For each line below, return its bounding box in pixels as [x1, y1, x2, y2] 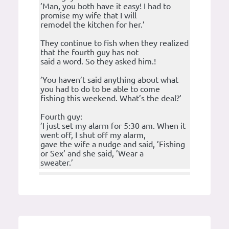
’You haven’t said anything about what [40, 75, 178, 84]
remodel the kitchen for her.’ [40, 19, 145, 29]
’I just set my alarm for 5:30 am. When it [40, 121, 186, 130]
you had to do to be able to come [40, 84, 160, 94]
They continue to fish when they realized [40, 38, 189, 48]
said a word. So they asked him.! [40, 56, 156, 66]
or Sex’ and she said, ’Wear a [40, 148, 144, 158]
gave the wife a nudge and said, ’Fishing [40, 139, 185, 149]
